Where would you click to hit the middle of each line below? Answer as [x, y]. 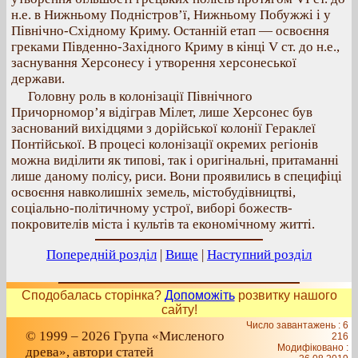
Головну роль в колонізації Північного [140, 96]
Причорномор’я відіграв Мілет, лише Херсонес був [162, 112]
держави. [38, 79]
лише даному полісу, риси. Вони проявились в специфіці [177, 176]
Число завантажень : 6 [297, 325]
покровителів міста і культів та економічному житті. [163, 224]
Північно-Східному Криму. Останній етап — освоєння [170, 31]
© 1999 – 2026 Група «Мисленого [125, 336]
